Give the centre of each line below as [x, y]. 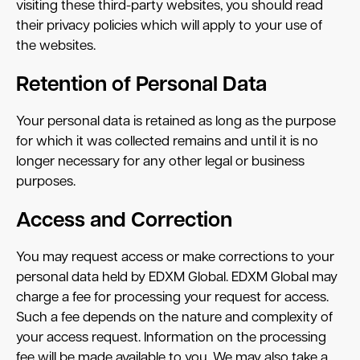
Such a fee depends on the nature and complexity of [174, 317]
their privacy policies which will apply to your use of [169, 26]
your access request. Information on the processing [171, 337]
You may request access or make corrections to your [175, 257]
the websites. [56, 46]
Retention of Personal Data [141, 85]
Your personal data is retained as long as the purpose [176, 121]
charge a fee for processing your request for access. [172, 297]
